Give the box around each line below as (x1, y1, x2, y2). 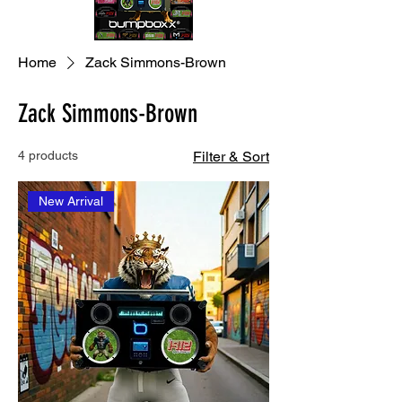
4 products (18, 148, 78, 162)
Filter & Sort (193, 148, 269, 165)
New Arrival (39, 194, 104, 209)
